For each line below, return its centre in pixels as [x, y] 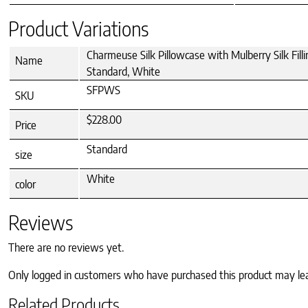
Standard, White [123, 72]
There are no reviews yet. [66, 248]
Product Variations [78, 29]
